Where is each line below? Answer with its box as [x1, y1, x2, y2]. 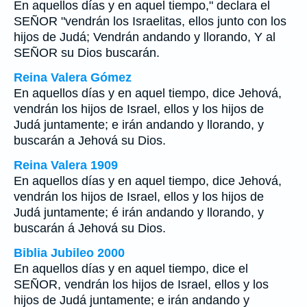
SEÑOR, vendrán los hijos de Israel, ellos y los [14, 278, 269, 291]
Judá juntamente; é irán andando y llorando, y [14, 206, 264, 219]
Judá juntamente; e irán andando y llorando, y [14, 118, 264, 132]
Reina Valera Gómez [14, 71, 132, 84]
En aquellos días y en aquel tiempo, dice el [14, 262, 248, 275]
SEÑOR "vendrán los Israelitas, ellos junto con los [14, 14, 286, 28]
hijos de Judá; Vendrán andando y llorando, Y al [14, 30, 275, 44]
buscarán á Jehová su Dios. [14, 221, 166, 235]
